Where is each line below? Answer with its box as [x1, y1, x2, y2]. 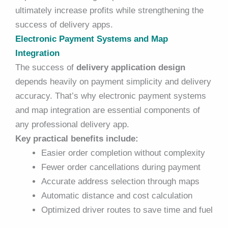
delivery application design [76, 62, 185, 72]
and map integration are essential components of [15, 105, 200, 115]
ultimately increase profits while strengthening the [15, 5, 204, 15]
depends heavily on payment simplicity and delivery [15, 76, 211, 87]
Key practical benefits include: [15, 133, 138, 144]
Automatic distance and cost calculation [41, 190, 192, 201]
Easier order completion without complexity [41, 148, 205, 158]
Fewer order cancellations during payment [41, 162, 201, 172]
